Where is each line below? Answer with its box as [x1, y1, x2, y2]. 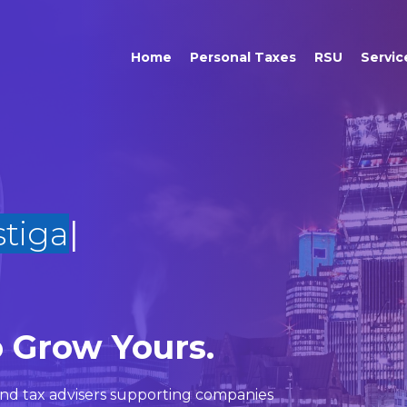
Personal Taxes [189, 48, 296, 65]
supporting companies [110, 386, 273, 403]
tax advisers [23, 386, 110, 403]
